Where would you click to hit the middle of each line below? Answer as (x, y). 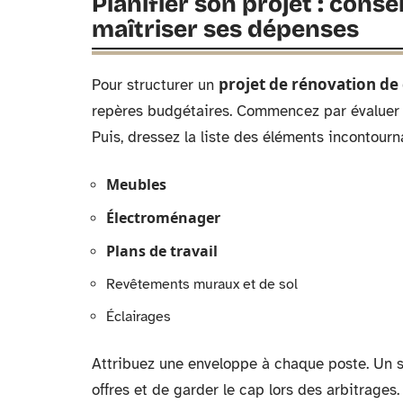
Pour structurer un (155, 85)
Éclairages (139, 317)
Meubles (136, 184)
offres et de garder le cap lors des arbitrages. (246, 390)
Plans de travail (162, 251)
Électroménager (163, 218)
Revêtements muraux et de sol (202, 284)
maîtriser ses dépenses (225, 29)
